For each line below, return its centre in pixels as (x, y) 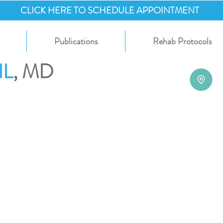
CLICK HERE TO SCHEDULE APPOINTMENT (110, 10)
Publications (76, 41)
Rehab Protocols (182, 41)
